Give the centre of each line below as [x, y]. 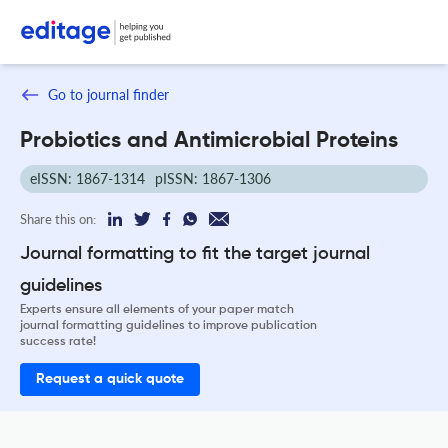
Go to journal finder [108, 94]
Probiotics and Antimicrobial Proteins [209, 140]
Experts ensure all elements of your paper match [157, 309]
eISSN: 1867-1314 [87, 178]
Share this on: [58, 218]
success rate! [58, 341]
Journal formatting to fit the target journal [195, 253]
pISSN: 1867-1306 [213, 178]
